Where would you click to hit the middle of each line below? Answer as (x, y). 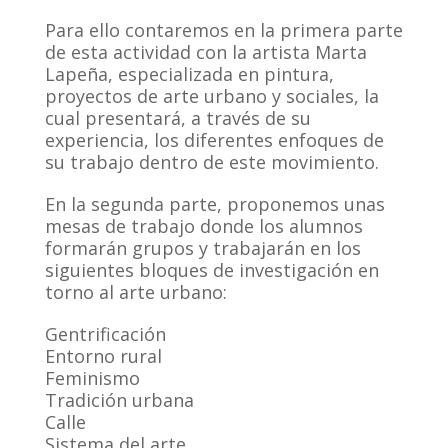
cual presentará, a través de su (178, 117)
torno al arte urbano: (136, 291)
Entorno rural (103, 355)
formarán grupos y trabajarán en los (203, 247)
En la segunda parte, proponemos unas (215, 203)
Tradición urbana (119, 399)
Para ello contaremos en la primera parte (224, 29)
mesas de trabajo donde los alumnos (204, 225)
